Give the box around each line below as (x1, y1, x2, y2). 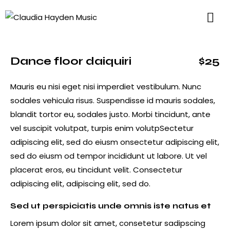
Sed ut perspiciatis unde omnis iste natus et (10, 200, 211, 210)
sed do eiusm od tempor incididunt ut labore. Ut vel (10, 150, 207, 161)
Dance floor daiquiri (10, 54, 131, 68)
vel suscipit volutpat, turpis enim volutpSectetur (10, 122, 194, 133)
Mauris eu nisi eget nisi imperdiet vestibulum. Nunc (10, 81, 201, 92)
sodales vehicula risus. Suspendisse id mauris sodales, (10, 94, 215, 106)
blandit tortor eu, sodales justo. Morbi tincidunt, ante (10, 108, 210, 120)
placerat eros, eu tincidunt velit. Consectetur (10, 164, 182, 175)
